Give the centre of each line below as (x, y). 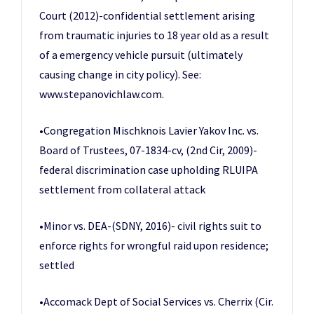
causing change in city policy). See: (120, 74)
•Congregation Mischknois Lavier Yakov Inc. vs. (149, 130)
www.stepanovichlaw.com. (102, 94)
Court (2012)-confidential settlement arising (147, 15)
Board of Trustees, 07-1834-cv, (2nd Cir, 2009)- (148, 150)
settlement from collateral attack (122, 189)
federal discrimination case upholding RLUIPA (149, 170)
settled (57, 265)
